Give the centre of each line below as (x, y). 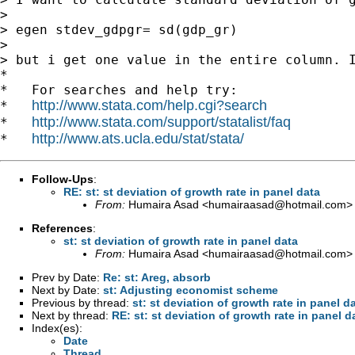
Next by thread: (72, 315)
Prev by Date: (67, 277)
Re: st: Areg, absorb (157, 277)
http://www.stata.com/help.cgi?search (149, 105)
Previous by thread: (82, 302)
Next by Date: (67, 290)
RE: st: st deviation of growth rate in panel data (192, 191)
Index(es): (57, 328)
